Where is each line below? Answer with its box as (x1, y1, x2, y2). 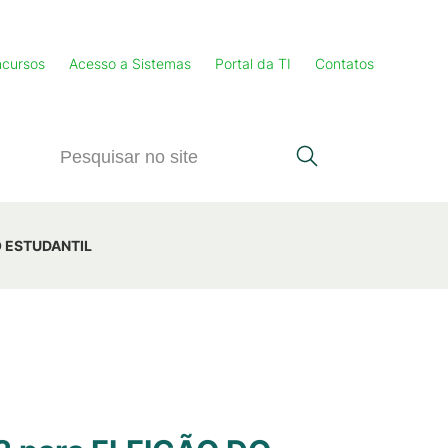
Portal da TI (215, 55, 291, 72)
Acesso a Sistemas (69, 55, 191, 72)
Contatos (315, 55, 374, 72)
